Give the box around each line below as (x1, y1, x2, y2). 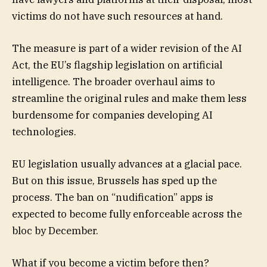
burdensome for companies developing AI (12, 108, 213, 122)
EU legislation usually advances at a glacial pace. (12, 157, 242, 171)
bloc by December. (12, 224, 98, 238)
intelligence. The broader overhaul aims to (12, 74, 215, 88)
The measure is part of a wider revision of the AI (12, 41, 242, 55)
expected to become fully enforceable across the (12, 207, 242, 221)
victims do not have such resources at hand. (12, 9, 223, 23)
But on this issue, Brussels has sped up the (12, 174, 217, 188)
